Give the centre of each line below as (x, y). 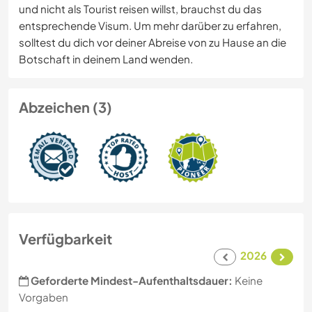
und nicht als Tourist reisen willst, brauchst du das (140, 9)
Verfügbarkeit (65, 239)
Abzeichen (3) (65, 107)
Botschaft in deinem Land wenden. (106, 59)
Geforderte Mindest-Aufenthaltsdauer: (132, 281)
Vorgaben (44, 297)
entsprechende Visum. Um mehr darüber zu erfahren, (150, 26)
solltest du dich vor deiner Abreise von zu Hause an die (153, 42)
